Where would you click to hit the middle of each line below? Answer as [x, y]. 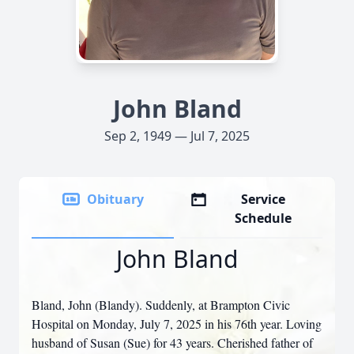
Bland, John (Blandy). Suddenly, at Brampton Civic [161, 305]
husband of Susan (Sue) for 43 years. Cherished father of [172, 343]
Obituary [115, 199]
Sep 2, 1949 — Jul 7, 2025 [177, 136]
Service [264, 199]
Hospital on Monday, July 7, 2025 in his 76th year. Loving [177, 324]
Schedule [264, 218]
